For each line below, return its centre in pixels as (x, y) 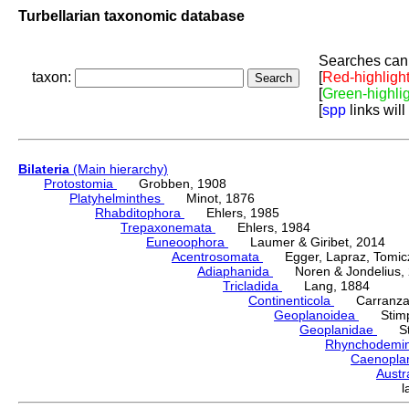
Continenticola (291, 301)
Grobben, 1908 (172, 184)
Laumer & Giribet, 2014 (307, 242)
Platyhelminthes (117, 199)
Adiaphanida (235, 272)
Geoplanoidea (316, 315)
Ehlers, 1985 (232, 213)
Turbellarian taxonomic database (131, 16)
